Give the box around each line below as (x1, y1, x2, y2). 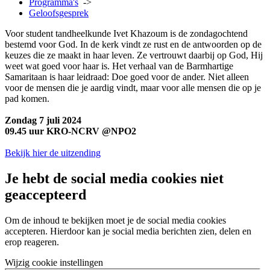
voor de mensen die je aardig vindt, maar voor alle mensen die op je (5, 83, 261, 93)
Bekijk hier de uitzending (5, 148, 101, 158)
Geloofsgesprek (29, 8, 89, 18)
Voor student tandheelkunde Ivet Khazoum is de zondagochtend (5, 28, 248, 39)
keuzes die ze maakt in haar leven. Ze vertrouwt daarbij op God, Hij (5, 50, 263, 60)
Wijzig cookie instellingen (5, 257, 103, 268)
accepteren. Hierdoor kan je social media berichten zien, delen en (5, 225, 251, 236)
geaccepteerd (5, 186, 86, 202)
